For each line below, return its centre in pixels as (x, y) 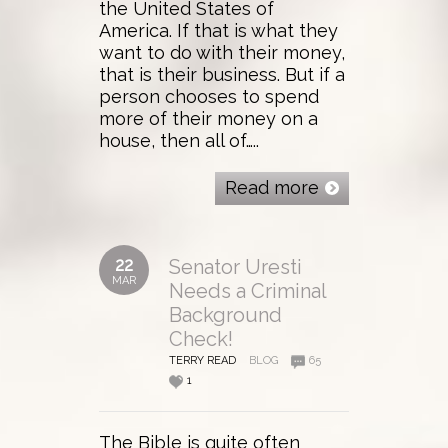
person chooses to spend (209, 97)
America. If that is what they (218, 31)
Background (225, 315)
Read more (272, 188)
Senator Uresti (235, 267)
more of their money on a (208, 119)
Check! (201, 339)
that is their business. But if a (222, 75)
